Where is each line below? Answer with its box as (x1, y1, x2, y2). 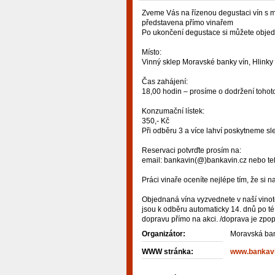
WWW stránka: (142, 247, 193, 256)
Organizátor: (142, 230, 185, 239)
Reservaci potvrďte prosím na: (142, 145, 241, 155)
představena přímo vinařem (142, 18, 233, 27)
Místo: (142, 47, 161, 56)
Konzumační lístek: (142, 106, 204, 115)
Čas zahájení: (142, 77, 188, 86)
